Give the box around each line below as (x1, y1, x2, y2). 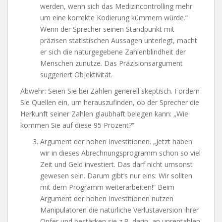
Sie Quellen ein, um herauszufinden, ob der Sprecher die (20, 97, 199, 107)
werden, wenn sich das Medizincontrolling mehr (40, 1, 192, 11)
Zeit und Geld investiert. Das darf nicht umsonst (40, 159, 193, 169)
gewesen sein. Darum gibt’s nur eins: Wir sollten (40, 170, 192, 180)
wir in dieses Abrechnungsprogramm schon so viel (40, 148, 201, 158)
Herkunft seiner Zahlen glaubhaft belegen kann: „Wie (20, 109, 188, 118)
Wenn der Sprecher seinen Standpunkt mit (40, 24, 174, 34)
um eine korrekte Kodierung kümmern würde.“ (40, 12, 188, 22)
